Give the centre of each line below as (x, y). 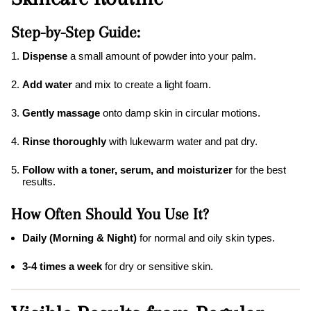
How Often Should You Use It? (110, 214)
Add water (47, 85)
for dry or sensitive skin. (158, 267)
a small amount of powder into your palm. (162, 56)
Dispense (45, 56)
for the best (259, 170)
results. (39, 182)
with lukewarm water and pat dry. (182, 142)
